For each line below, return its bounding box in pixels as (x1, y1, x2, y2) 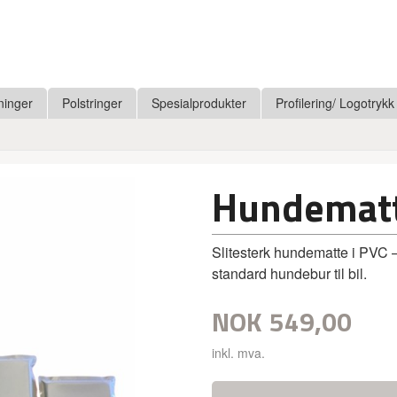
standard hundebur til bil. (212, 263, 367, 284)
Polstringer (62, 94, 122, 112)
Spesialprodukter (152, 94, 246, 112)
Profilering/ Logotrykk (276, 94, 394, 112)
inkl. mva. (212, 344, 265, 362)
